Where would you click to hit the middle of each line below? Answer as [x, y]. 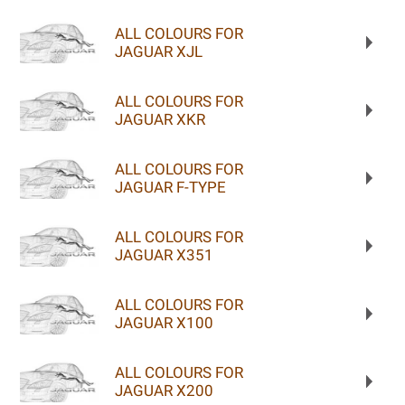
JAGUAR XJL [158, 51]
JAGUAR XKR [160, 119]
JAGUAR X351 [164, 254]
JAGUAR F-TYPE [170, 187]
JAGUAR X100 [164, 322]
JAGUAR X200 [164, 390]
